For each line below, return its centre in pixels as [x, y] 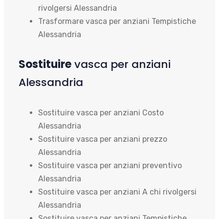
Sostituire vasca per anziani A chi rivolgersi [117, 192]
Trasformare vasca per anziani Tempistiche [117, 21]
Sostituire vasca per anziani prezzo [103, 139]
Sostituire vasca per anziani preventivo [110, 165]
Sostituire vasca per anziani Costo [101, 112]
